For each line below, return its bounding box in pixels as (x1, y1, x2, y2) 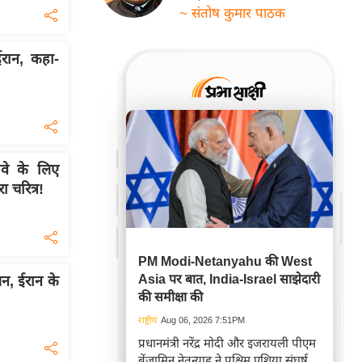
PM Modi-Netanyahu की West (138, 255, 312, 268)
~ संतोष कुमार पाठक (179, 6, 286, 21)
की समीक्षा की (138, 290, 203, 304)
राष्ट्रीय (138, 315, 157, 325)
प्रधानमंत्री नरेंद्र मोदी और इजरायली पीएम (138, 336, 316, 350)
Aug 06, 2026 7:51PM (161, 315, 245, 325)
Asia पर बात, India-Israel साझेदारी (138, 272, 320, 286)
